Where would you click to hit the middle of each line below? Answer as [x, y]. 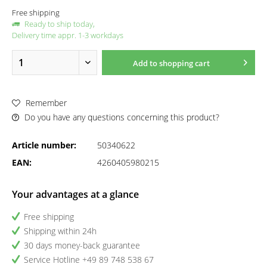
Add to [145, 63]
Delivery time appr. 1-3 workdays [68, 35]
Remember [46, 103]
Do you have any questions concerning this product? [121, 117]
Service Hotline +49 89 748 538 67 [89, 260]
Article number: [44, 145]
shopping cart [184, 63]
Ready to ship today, [59, 24]
